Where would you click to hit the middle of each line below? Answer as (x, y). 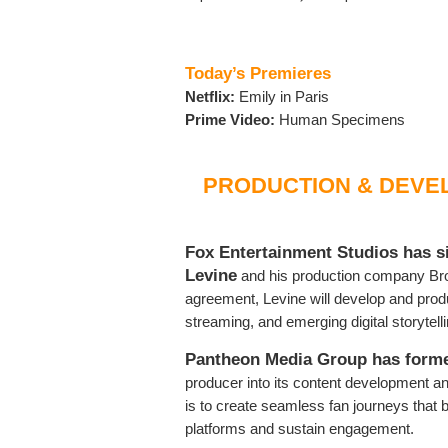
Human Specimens (342, 120)
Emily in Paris (282, 97)
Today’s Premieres (258, 73)
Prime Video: (232, 120)
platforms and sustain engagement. (299, 429)
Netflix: (210, 97)
